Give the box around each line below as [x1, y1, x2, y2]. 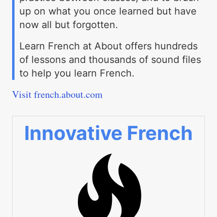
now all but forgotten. [19, 19, 118, 31]
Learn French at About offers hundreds [19, 40, 198, 52]
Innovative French [24, 121, 193, 145]
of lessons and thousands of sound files [19, 54, 201, 66]
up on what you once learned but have [19, 5, 197, 17]
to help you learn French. [19, 67, 135, 79]
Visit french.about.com [12, 88, 103, 101]
